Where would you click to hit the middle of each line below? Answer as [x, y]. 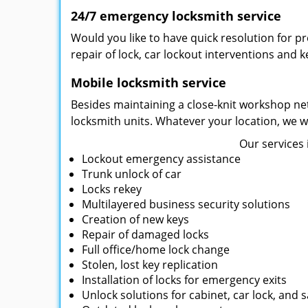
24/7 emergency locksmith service [176, 16]
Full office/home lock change [156, 250]
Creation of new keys [135, 219]
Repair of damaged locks [147, 234]
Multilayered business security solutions [186, 204]
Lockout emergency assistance [161, 159]
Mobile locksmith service [148, 82]
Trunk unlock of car [132, 174]
